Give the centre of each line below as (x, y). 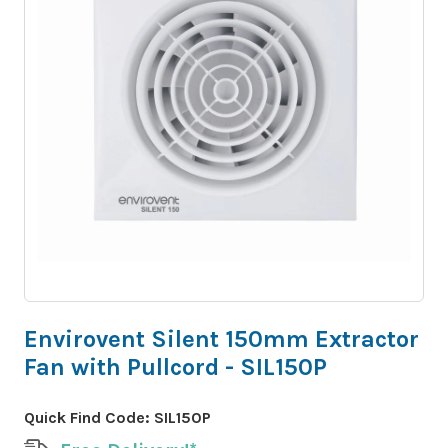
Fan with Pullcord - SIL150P (175, 366)
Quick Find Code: (89, 417)
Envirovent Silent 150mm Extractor (221, 338)
